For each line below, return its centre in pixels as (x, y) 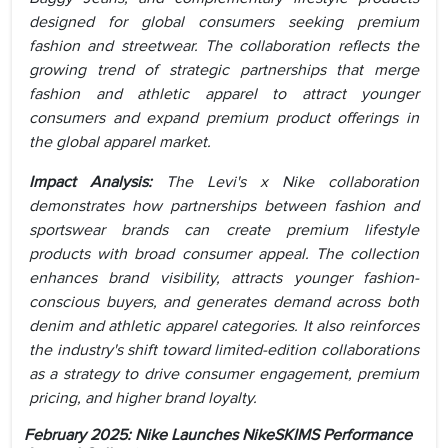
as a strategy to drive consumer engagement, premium (224, 374)
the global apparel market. (120, 142)
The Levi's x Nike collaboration (292, 182)
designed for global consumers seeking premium (224, 22)
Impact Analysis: (90, 182)
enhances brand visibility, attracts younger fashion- (224, 278)
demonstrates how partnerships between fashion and (224, 206)
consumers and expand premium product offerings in (224, 118)
